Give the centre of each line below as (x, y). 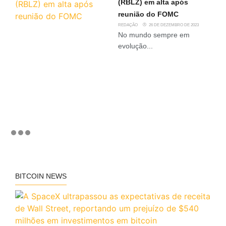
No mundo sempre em (154, 35)
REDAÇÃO (128, 25)
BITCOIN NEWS (41, 176)
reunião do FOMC (148, 14)
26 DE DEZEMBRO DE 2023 (174, 25)
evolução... (135, 46)
